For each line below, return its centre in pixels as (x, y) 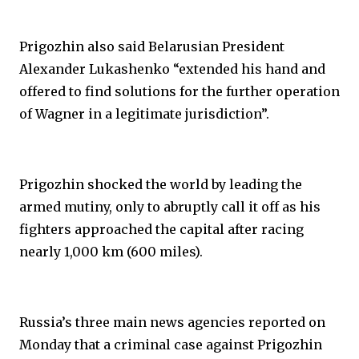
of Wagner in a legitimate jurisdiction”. (144, 114)
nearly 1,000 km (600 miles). (111, 252)
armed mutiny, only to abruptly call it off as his (170, 207)
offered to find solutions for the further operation (179, 91)
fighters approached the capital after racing (161, 229)
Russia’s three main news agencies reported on (172, 322)
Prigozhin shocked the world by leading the (161, 184)
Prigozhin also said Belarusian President (152, 46)
